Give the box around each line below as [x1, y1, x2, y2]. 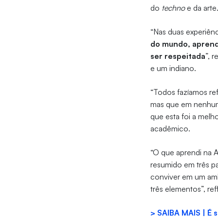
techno [162, 3, 185, 13]
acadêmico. [150, 124, 191, 134]
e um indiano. [150, 63, 197, 73]
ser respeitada [150, 51, 206, 61]
